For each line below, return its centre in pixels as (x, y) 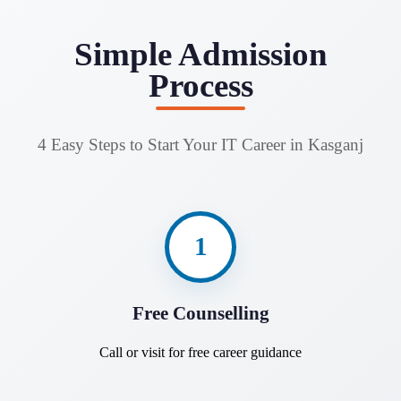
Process (200, 85)
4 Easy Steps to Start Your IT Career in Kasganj (200, 144)
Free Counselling (200, 312)
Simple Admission (200, 54)
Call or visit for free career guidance (200, 352)
